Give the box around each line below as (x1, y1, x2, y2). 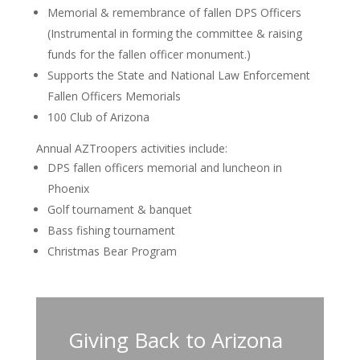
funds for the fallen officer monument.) (47, 46, 251, 62)
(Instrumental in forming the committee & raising (47, 25, 302, 41)
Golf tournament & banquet (47, 201, 192, 217)
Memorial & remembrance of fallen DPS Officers (47, 4, 301, 20)
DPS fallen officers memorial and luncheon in (47, 159, 282, 175)
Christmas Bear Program (47, 243, 177, 259)
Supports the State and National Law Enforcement (47, 67, 310, 83)
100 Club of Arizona (47, 108, 149, 125)
